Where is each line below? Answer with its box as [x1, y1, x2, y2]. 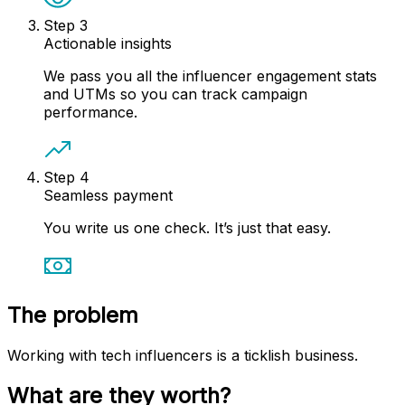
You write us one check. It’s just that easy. [43, 219, 331, 238]
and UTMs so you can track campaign [43, 85, 307, 104]
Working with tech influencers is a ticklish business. [7, 345, 358, 364]
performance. [43, 103, 137, 122]
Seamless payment [43, 186, 173, 205]
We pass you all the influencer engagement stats [43, 67, 377, 86]
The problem [7, 302, 138, 328]
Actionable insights [43, 34, 172, 53]
